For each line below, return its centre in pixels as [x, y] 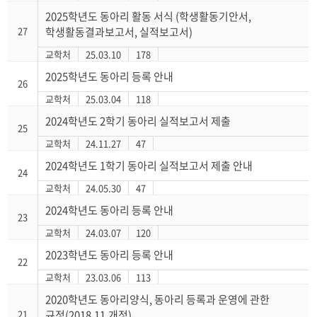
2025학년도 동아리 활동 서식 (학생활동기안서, [149, 16]
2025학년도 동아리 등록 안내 [110, 76]
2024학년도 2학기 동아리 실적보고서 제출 [138, 121]
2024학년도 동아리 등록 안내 [110, 210]
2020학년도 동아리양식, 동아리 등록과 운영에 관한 [158, 299]
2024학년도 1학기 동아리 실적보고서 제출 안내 [149, 166]
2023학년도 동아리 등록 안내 [110, 255]
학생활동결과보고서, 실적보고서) [119, 32]
